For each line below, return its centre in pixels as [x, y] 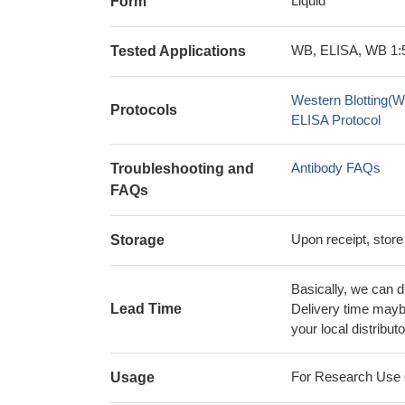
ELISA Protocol [336, 120]
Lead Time [146, 309]
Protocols [144, 110]
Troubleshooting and [182, 169]
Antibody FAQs [336, 168]
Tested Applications [178, 51]
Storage [137, 240]
